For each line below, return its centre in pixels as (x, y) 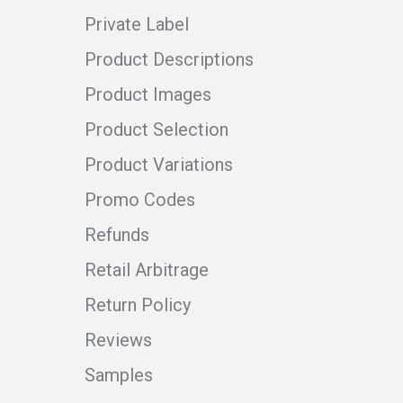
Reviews (118, 340)
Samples (119, 375)
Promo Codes (140, 199)
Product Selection (157, 129)
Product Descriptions (169, 59)
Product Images (148, 94)
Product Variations (159, 164)
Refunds (117, 234)
